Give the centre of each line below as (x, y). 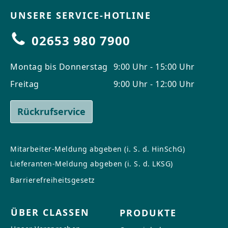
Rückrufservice (51, 111)
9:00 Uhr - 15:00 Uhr (154, 66)
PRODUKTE (148, 212)
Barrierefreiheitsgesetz (53, 180)
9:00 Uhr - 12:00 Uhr (154, 84)
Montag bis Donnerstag (59, 66)
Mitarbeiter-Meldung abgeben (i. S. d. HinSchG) (97, 149)
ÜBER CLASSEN (50, 212)
